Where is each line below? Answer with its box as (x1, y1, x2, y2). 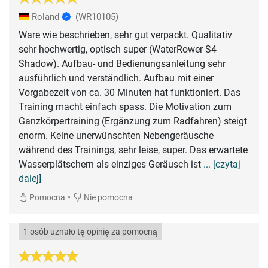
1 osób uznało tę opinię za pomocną (23, 226, 157, 237)
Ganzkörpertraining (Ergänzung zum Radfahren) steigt (19, 115, 247, 127)
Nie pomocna (82, 192, 133, 203)
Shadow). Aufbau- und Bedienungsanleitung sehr (19, 57, 226, 69)
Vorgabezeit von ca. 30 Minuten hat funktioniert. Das (19, 86, 240, 98)
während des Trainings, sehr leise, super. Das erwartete (19, 144, 248, 156)
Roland (29, 11, 62, 22)
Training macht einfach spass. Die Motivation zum (19, 100, 232, 112)
